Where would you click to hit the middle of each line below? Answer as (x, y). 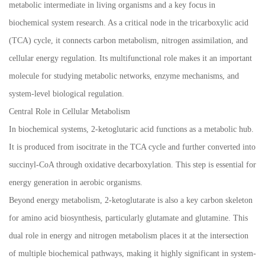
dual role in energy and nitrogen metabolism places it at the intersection (129, 236)
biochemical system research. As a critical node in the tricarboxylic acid (129, 23)
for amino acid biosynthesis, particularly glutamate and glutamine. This (128, 218)
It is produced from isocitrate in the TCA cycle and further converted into (132, 147)
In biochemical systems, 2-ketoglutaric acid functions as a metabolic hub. (131, 130)
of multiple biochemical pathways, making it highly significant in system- (132, 254)
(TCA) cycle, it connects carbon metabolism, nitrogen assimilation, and (128, 41)
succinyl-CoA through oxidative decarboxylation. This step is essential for (132, 165)
